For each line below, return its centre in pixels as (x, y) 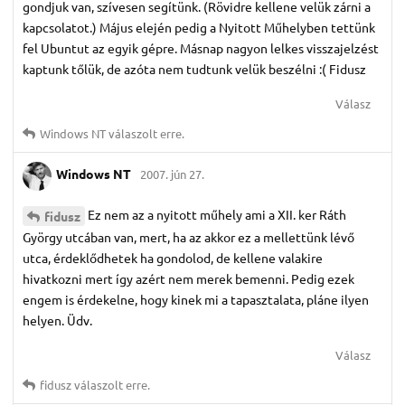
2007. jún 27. (172, 174)
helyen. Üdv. (57, 320)
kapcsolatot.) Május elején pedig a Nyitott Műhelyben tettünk (199, 27)
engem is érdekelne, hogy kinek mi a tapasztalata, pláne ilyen (196, 299)
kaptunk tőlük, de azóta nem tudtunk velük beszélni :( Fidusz (194, 68)
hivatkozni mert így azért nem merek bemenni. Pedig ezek (188, 278)
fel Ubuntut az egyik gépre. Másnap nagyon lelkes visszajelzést (201, 47)
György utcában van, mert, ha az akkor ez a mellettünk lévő (188, 236)
